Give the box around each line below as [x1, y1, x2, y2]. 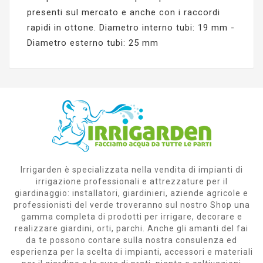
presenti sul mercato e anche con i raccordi [27, 6, 220, 18]
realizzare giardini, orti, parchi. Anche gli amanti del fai [15, 223, 248, 233]
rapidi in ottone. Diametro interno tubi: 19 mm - [27, 22, 235, 33]
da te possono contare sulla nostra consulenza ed [26, 235, 237, 245]
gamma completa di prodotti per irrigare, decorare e [21, 211, 242, 221]
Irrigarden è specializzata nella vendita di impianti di [20, 164, 243, 174]
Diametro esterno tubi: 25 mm [27, 37, 159, 48]
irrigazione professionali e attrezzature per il [35, 176, 228, 186]
